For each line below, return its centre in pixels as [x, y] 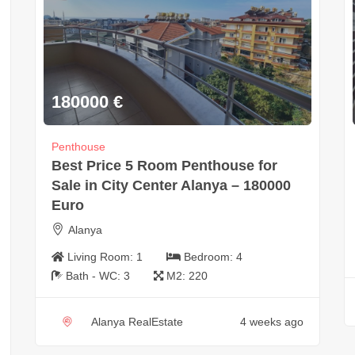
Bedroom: [210, 256]
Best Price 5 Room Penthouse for [164, 165]
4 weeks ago [271, 321]
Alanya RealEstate [137, 321]
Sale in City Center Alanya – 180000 [171, 185]
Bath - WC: [94, 275]
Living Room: [101, 256]
